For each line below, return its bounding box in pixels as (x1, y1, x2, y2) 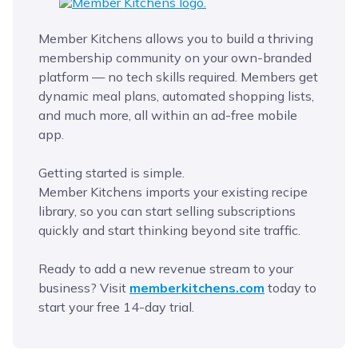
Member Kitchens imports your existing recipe (38, 184, 308, 201)
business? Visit (38, 280, 129, 296)
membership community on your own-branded (38, 50, 312, 66)
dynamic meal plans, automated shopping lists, (38, 88, 314, 105)
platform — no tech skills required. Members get (38, 69, 318, 86)
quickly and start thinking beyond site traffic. (38, 222, 300, 239)
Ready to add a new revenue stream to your (38, 261, 293, 277)
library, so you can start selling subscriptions (38, 203, 296, 220)
